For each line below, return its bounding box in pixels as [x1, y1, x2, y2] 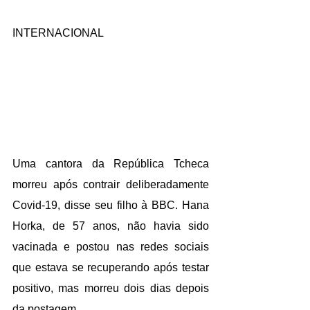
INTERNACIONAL [12, 26, 104, 39]
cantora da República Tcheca [45, 157, 209, 170]
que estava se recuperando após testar [12, 261, 209, 273]
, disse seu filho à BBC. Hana [57, 199, 209, 211]
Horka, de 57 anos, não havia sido [12, 219, 209, 232]
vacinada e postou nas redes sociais [12, 240, 209, 253]
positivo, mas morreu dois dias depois [12, 282, 209, 294]
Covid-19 [12, 199, 57, 211]
